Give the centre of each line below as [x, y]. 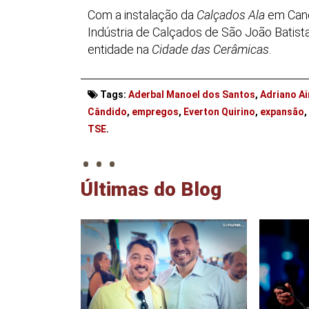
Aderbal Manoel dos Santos [192, 94]
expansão [282, 111]
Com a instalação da [142, 14]
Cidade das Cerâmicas [210, 49]
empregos [155, 111]
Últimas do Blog [151, 189]
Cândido [107, 111]
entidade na [120, 49]
